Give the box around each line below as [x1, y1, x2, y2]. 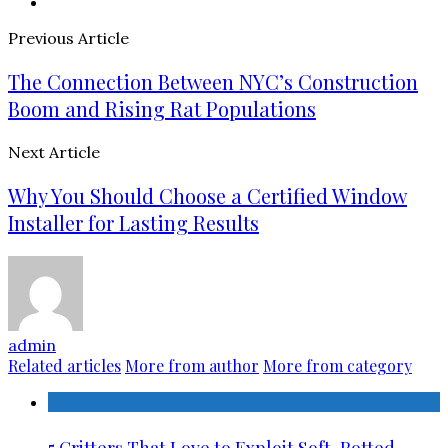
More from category [263, 355, 412, 377]
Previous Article [8, 28, 129, 49]
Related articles [8, 355, 121, 377]
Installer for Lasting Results [8, 209, 259, 237]
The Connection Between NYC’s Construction [8, 68, 418, 96]
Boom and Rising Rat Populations [8, 95, 316, 123]
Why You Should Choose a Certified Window [8, 182, 407, 210]
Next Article [8, 142, 100, 163]
